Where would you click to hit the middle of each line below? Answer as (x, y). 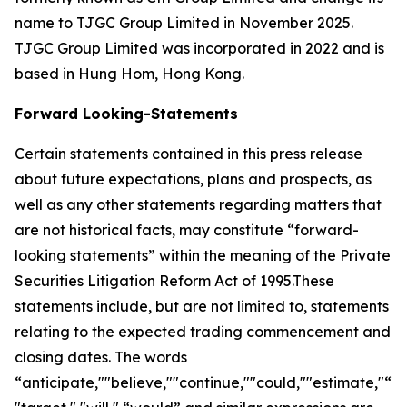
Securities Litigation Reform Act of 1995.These (174, 281)
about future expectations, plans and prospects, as (193, 179)
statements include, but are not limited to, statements (202, 306)
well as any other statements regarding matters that (198, 204)
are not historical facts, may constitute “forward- (187, 230)
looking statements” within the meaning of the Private (203, 255)
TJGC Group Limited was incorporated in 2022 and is (199, 48)
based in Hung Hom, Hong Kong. (129, 74)
